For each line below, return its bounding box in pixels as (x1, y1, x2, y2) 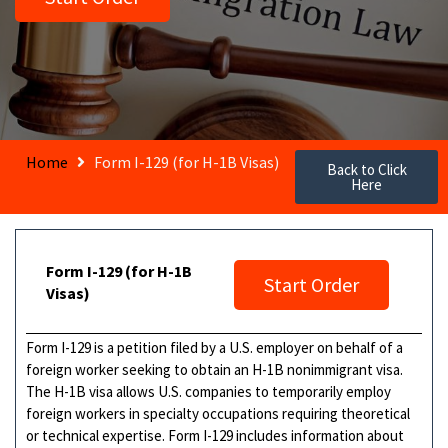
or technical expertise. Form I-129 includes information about (26, 425, 404, 445)
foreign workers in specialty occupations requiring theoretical (26, 403, 410, 423)
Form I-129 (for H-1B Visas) (94, 151, 280, 172)
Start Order (264, 271, 359, 297)
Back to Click (326, 159, 407, 179)
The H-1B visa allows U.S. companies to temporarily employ (26, 381, 391, 401)
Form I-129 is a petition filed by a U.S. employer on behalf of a (26, 337, 403, 357)
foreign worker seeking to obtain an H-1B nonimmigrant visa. (26, 359, 403, 379)
